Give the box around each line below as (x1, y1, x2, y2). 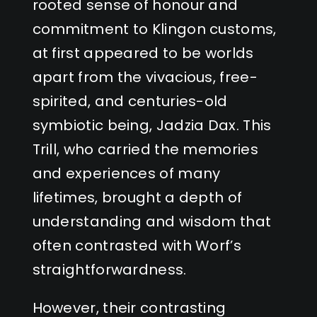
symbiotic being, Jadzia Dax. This (32, 115, 272, 135)
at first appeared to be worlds (32, 42, 254, 63)
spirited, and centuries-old (32, 91, 228, 111)
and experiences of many (32, 163, 221, 183)
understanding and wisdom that (32, 211, 272, 231)
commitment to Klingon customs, (32, 18, 277, 39)
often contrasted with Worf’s (32, 235, 241, 255)
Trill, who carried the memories (32, 139, 258, 159)
